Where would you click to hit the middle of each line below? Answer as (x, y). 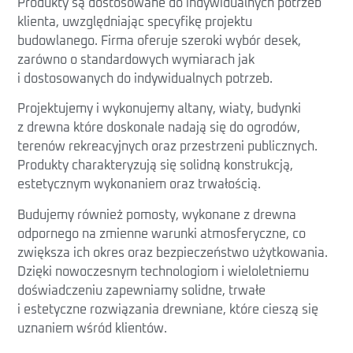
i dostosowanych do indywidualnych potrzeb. (145, 79)
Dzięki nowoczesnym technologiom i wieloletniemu (163, 271)
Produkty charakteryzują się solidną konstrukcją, (156, 166)
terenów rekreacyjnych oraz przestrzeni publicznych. (168, 147)
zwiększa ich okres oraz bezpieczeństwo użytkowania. (173, 253)
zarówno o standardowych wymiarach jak (136, 60)
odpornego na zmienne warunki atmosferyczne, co (162, 234)
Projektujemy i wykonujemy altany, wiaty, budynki (160, 109)
